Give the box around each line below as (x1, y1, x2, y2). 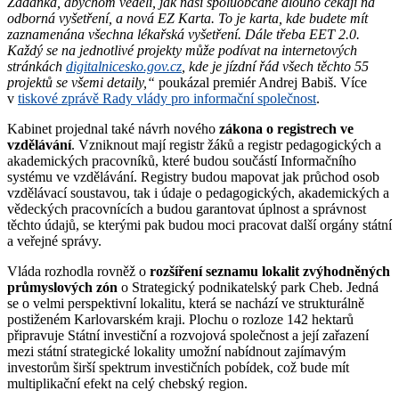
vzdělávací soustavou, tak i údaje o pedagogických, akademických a (7, 184, 389, 200)
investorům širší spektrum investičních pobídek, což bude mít (7, 359, 349, 375)
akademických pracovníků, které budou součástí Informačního (7, 152, 356, 168)
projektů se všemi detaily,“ (7, 74, 155, 90)
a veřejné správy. (7, 232, 102, 248)
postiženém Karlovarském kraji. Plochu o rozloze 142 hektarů (7, 311, 354, 327)
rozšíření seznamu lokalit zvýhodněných (150, 263, 390, 279)
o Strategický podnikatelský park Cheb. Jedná (118, 279, 379, 295)
